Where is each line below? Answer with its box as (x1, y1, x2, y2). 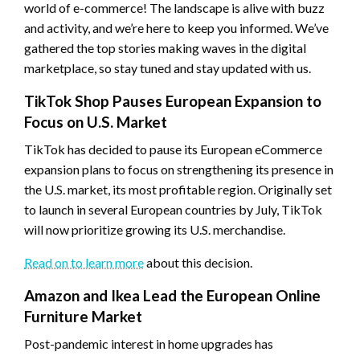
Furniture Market (24, 307, 142, 326)
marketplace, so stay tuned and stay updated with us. (24, 60, 311, 76)
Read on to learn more (24, 255, 144, 271)
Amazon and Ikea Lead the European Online (24, 286, 321, 305)
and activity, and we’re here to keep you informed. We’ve (24, 20, 329, 36)
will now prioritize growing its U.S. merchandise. (24, 222, 285, 238)
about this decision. (144, 255, 252, 271)
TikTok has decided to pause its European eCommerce (24, 141, 322, 157)
